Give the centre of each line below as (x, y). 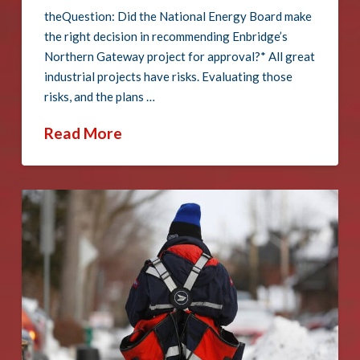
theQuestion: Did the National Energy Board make (178, 16)
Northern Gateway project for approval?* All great (180, 56)
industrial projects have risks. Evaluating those (169, 76)
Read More (84, 133)
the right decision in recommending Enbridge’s (166, 36)
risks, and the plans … (100, 96)
